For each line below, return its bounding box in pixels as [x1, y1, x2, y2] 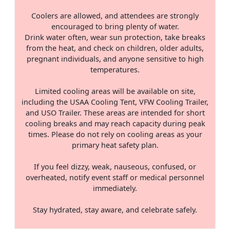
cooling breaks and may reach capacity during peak [25, 118, 205, 128]
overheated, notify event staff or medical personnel [26, 172, 204, 182]
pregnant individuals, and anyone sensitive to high [26, 53, 204, 64]
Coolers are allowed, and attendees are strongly [31, 10, 199, 21]
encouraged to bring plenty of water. [51, 21, 179, 31]
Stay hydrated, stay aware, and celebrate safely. [33, 204, 197, 215]
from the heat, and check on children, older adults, [26, 43, 204, 53]
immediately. [93, 183, 137, 193]
